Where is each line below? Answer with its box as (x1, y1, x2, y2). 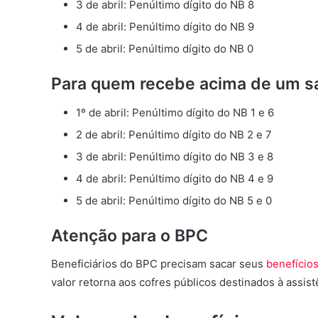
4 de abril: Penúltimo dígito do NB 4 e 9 (76, 171, 273, 185)
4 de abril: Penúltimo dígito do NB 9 (76, 20, 254, 34)
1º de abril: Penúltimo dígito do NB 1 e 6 (76, 105, 274, 119)
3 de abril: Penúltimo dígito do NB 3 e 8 (76, 149, 273, 163)
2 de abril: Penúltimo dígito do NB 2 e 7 (76, 127, 272, 141)
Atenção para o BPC (51, 225, 208, 246)
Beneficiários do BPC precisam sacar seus (51, 257, 266, 271)
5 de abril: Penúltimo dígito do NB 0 (76, 42, 253, 56)
